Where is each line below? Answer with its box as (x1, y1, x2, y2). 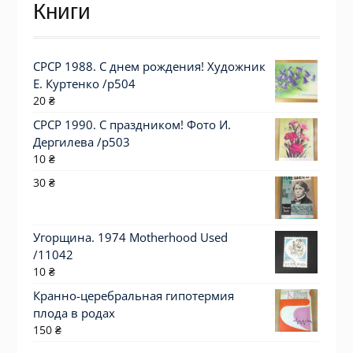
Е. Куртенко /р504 (32, 76, 136, 92)
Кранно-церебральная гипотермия (32, 288, 234, 304)
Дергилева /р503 (32, 134, 130, 150)
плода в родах (32, 305, 115, 321)
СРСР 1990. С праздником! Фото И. (32, 117, 231, 133)
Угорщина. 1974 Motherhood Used (32, 229, 228, 246)
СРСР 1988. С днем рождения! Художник (32, 58, 266, 75)
